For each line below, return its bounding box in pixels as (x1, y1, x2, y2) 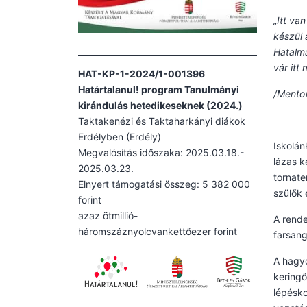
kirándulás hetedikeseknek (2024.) (78, 99, 243, 111)
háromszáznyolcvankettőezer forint (78, 225, 237, 237)
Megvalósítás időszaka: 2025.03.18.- (78, 146, 244, 158)
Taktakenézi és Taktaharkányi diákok (78, 114, 245, 127)
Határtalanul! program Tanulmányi (78, 83, 239, 95)
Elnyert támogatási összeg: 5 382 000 (78, 177, 250, 190)
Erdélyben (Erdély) (78, 130, 161, 143)
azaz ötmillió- (78, 209, 138, 221)
